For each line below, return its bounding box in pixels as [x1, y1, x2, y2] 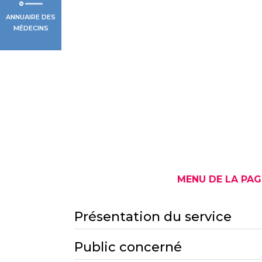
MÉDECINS [13, 23, 49, 32]
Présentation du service [74, 208, 232, 225]
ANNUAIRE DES [6, 12, 56, 21]
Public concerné [74, 239, 182, 255]
